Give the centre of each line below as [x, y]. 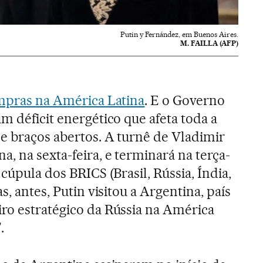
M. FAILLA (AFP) [210, 43]
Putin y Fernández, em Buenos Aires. [180, 35]
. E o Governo [185, 101]
